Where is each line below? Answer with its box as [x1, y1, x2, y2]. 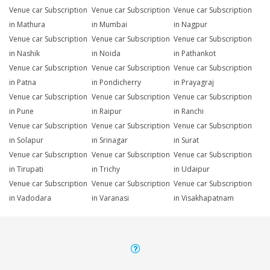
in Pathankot [174, 48, 216, 59]
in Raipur [91, 106, 122, 117]
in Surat [174, 135, 199, 146]
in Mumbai [91, 19, 127, 30]
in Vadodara [9, 193, 51, 204]
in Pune [9, 106, 34, 117]
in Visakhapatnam [174, 193, 234, 204]
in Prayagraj [174, 77, 215, 88]
